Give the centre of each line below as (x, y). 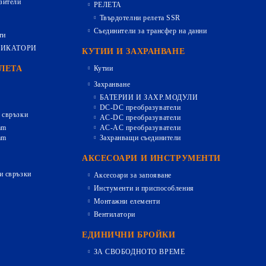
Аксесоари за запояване (132, 175)
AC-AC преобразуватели (140, 128)
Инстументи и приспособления (144, 188)
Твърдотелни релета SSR (140, 18)
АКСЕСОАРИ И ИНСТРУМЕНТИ (151, 158)
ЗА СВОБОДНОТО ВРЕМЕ (139, 252)
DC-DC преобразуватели (140, 107)
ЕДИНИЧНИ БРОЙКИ (129, 235)
